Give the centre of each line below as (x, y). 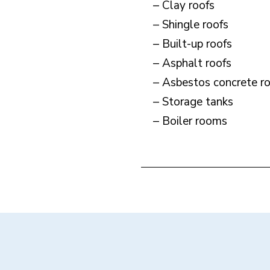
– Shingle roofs (191, 25)
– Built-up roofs (193, 44)
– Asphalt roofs (192, 63)
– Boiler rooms (190, 121)
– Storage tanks (193, 102)
